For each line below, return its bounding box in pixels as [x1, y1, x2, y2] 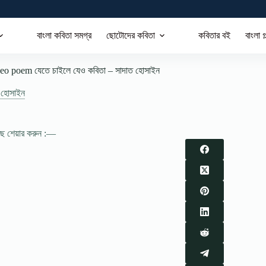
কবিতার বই [198, 30, 230, 40]
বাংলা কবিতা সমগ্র [36, 30, 91, 40]
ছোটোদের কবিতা [106, 30, 155, 40]
